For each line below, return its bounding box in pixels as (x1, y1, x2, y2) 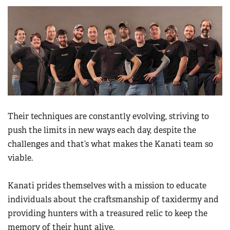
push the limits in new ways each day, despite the (8, 124, 196, 136)
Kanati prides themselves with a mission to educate (8, 180, 206, 191)
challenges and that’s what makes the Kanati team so (8, 138, 213, 149)
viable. (8, 152, 33, 163)
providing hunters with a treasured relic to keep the (8, 207, 207, 219)
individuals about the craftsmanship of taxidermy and (8, 194, 219, 205)
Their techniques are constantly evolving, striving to (8, 110, 209, 122)
